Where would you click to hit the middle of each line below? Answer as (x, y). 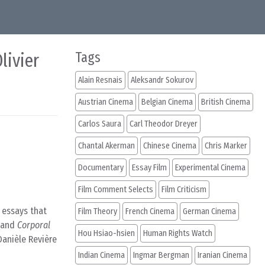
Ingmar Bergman (161, 255)
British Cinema (226, 102)
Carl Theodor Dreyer (164, 124)
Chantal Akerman (106, 146)
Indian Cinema (101, 255)
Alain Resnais (100, 80)
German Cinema (209, 211)
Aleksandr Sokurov (162, 80)
